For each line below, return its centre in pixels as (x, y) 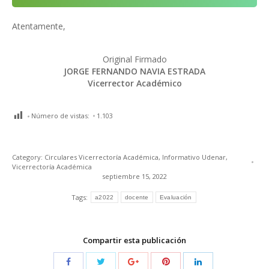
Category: (28, 157)
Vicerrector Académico (134, 83)
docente (137, 198)
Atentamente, (39, 26)
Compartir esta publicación (134, 240)
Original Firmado (134, 59)
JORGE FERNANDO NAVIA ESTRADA (134, 71)
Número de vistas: (60, 116)
